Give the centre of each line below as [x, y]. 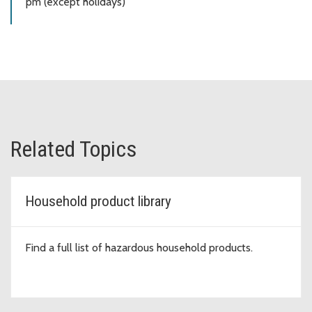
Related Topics [73, 149]
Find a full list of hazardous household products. [139, 248]
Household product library [98, 202]
